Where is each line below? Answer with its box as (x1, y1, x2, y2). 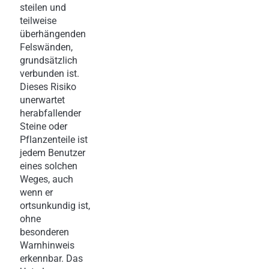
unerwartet (20, 94, 65, 106)
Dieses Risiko (20, 80, 76, 92)
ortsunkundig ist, (20, 199, 90, 211)
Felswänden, (20, 41, 73, 53)
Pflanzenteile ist (20, 133, 88, 145)
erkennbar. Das (20, 252, 83, 264)
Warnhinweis (20, 239, 74, 251)
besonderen (20, 226, 69, 238)
